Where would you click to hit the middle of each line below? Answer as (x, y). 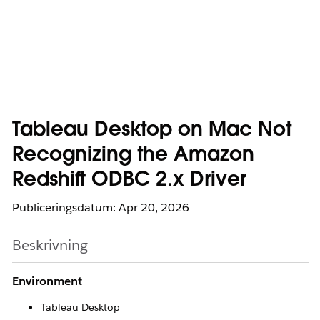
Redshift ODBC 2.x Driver (129, 181)
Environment (47, 281)
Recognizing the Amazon (133, 156)
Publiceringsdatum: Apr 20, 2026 (101, 207)
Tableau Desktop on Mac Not (152, 131)
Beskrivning (50, 245)
